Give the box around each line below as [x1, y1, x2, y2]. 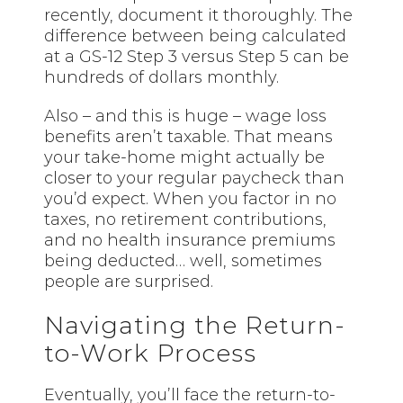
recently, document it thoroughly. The [44, 5, 354, 26]
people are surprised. [44, 272, 214, 292]
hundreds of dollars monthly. [44, 67, 280, 88]
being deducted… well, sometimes [44, 251, 323, 272]
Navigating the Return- [44, 309, 346, 340]
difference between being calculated [44, 26, 347, 47]
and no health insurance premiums [44, 230, 336, 251]
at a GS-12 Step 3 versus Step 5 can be [44, 47, 350, 67]
